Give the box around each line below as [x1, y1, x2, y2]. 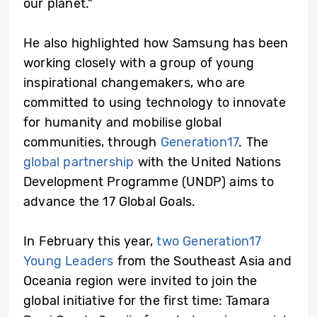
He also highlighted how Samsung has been [23, 35, 289, 52]
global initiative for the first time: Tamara [23, 293, 270, 309]
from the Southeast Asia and [113, 253, 292, 270]
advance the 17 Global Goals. [23, 194, 196, 210]
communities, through [23, 134, 161, 151]
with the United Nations [134, 154, 281, 171]
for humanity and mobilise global [23, 115, 222, 131]
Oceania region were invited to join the [23, 273, 258, 289]
